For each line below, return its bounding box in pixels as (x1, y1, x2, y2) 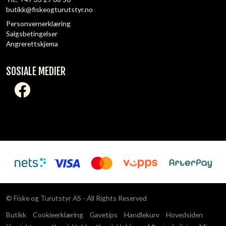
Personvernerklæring (6, 19, 71, 28)
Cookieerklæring (33, 210, 83, 219)
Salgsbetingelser (6, 29, 58, 38)
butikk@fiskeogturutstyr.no (6, 5, 93, 14)
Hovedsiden (166, 210, 203, 219)
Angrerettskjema (6, 39, 58, 48)
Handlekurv (124, 210, 159, 219)
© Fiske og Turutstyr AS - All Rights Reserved (6, 193, 147, 202)
